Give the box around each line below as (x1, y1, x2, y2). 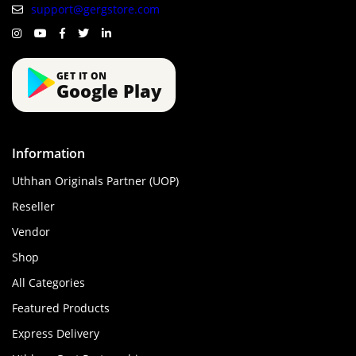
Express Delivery (12, 326, 99, 342)
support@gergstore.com (31, 2, 160, 17)
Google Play (56, 78, 161, 103)
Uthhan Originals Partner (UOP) (12, 173, 179, 189)
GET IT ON (56, 68, 107, 83)
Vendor (12, 224, 50, 240)
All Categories (12, 275, 85, 291)
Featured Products (12, 300, 110, 316)
